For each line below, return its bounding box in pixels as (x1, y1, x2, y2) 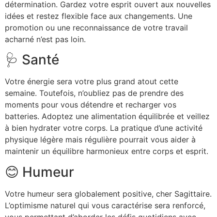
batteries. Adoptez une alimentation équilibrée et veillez (5, 111, 210, 122)
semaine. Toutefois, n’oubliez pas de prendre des (5, 88, 184, 98)
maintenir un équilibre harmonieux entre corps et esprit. (5, 146, 208, 156)
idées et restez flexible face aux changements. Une (5, 11, 192, 21)
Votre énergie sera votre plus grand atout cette (5, 77, 178, 87)
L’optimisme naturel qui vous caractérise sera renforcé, (5, 200, 205, 210)
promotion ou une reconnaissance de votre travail (5, 22, 188, 32)
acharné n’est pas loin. (5, 34, 86, 44)
